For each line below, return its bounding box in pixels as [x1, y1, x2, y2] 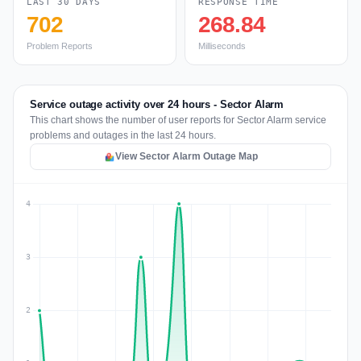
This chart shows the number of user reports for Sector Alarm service [30, 114, 326, 126]
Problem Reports [27, 41, 93, 51]
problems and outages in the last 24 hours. [30, 130, 216, 141]
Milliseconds [198, 41, 246, 51]
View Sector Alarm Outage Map [114, 151, 258, 162]
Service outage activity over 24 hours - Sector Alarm [30, 98, 284, 110]
